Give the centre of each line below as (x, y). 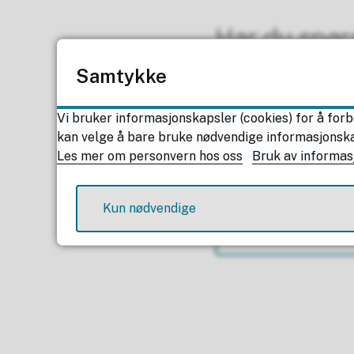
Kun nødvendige (149, 208)
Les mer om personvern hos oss (150, 156)
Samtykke (121, 75)
